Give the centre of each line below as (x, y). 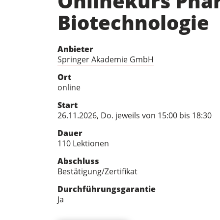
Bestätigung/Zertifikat (97, 171)
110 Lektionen (83, 143)
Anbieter (75, 49)
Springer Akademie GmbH (106, 59)
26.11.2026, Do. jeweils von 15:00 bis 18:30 (135, 115)
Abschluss (78, 161)
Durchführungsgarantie (107, 189)
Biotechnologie (133, 22)
